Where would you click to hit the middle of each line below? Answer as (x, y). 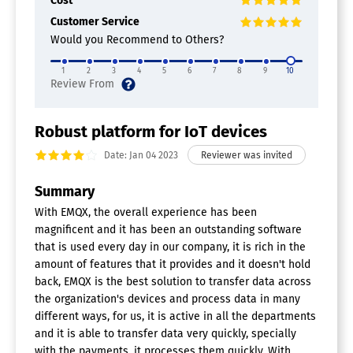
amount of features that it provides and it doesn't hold (173, 264)
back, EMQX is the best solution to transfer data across (173, 281)
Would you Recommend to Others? (137, 40)
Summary (65, 191)
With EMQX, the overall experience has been (146, 212)
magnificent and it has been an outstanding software (168, 229)
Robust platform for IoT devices (151, 132)
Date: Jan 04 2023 (141, 156)
